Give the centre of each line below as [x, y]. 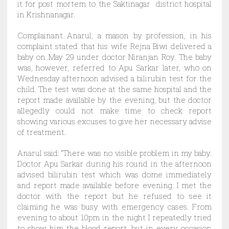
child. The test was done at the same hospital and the [114, 89]
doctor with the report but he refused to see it [114, 196]
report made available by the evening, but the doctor [114, 99]
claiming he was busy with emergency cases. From [114, 206]
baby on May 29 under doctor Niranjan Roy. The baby [114, 56]
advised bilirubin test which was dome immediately [114, 174]
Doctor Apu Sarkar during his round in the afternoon [114, 163]
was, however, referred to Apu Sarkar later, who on [114, 67]
